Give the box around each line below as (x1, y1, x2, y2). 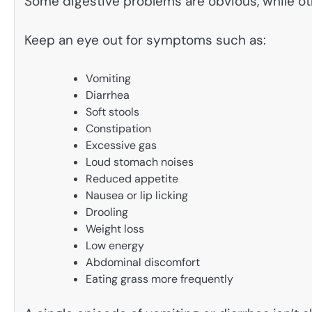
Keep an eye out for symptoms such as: (24, 31, 266, 49)
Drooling (86, 204, 128, 219)
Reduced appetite (86, 171, 178, 186)
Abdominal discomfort (86, 254, 200, 270)
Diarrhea (86, 87, 130, 102)
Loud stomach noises (86, 154, 194, 169)
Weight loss (86, 221, 144, 236)
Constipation (86, 120, 151, 136)
